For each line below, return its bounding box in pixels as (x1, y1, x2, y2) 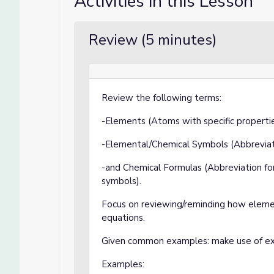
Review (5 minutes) (89, 30, 217, 50)
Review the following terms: (102, 92, 221, 104)
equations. (102, 212, 147, 224)
